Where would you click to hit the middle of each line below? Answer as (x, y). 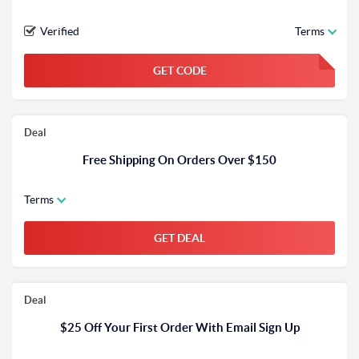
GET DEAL (179, 238)
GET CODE (179, 71)
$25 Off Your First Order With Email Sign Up (179, 327)
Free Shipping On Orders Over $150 (179, 160)
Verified (60, 31)
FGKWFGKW (278, 73)
